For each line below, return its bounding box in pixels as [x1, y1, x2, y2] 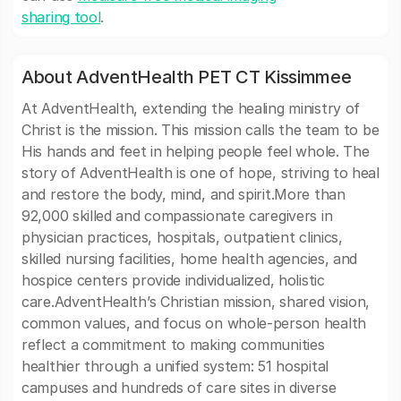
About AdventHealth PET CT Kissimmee [21, 66, 352, 88]
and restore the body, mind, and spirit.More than [21, 185, 346, 203]
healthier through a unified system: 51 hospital [21, 357, 328, 375]
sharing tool [21, 8, 101, 26]
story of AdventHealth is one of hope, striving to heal [21, 164, 380, 182]
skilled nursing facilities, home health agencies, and [21, 250, 358, 268]
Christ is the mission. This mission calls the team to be [21, 121, 380, 139]
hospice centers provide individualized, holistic [21, 271, 325, 289]
